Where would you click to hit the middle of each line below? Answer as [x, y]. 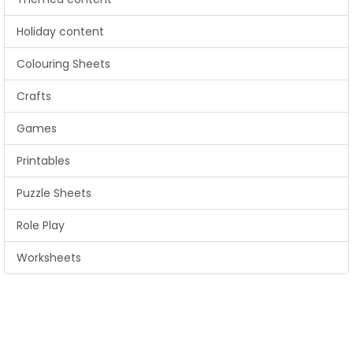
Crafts [34, 96]
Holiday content [60, 32]
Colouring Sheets [63, 64]
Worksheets [49, 258]
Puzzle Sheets [54, 193]
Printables [43, 161]
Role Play [41, 225]
